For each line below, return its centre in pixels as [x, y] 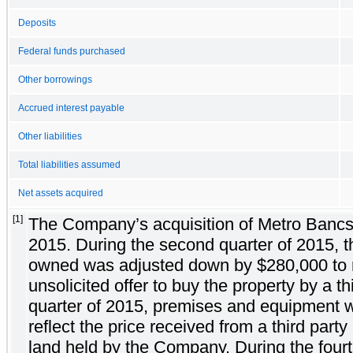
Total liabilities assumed [69, 164]
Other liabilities [50, 136]
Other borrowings [55, 79]
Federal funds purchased [72, 51]
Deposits [37, 22]
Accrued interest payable [71, 108]
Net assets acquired [61, 193]
